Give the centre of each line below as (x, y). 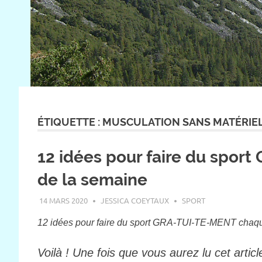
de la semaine (92, 180)
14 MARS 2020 (63, 201)
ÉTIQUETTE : (70, 122)
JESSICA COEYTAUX (135, 201)
